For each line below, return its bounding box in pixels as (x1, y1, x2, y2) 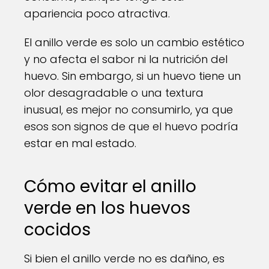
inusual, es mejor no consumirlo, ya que (24, 102, 233, 117)
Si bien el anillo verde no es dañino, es (24, 251, 225, 266)
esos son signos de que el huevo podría (24, 119, 238, 134)
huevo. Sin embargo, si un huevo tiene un (24, 68, 241, 83)
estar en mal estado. (24, 136, 136, 151)
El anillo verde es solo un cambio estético (24, 35, 244, 50)
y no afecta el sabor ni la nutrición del (24, 52, 228, 67)
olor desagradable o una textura (24, 85, 204, 100)
